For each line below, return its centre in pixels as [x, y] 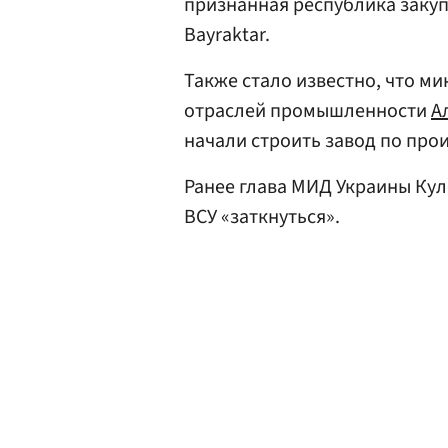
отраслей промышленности [307, 111]
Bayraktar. [227, 35]
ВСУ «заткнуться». [262, 217]
